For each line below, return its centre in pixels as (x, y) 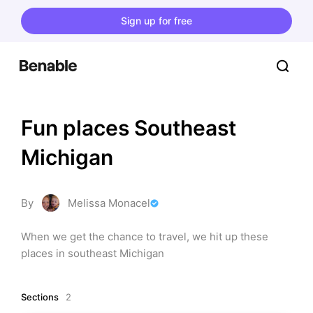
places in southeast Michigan (93, 253)
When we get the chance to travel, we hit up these (145, 236)
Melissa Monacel (109, 203)
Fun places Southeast (129, 128)
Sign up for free (156, 20)
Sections (40, 297)
